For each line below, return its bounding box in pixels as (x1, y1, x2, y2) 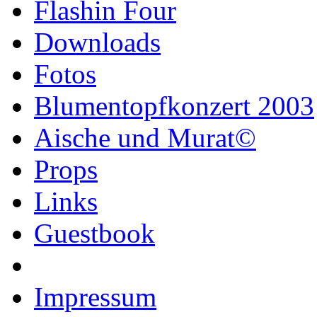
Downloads (34, 27, 161, 57)
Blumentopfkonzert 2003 (34, 91, 314, 121)
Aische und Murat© (34, 122, 256, 153)
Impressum (34, 282, 156, 312)
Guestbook (34, 218, 155, 248)
